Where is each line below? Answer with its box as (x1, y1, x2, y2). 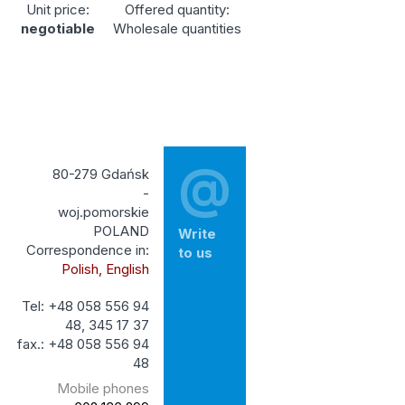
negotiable (20, 19, 95, 37)
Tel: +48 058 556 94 (21, 297, 149, 315)
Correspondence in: (25, 240, 149, 259)
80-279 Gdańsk (52, 165, 149, 183)
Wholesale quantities (112, 19, 241, 37)
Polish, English (61, 259, 149, 278)
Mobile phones (56, 379, 149, 397)
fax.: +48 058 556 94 (16, 334, 149, 353)
